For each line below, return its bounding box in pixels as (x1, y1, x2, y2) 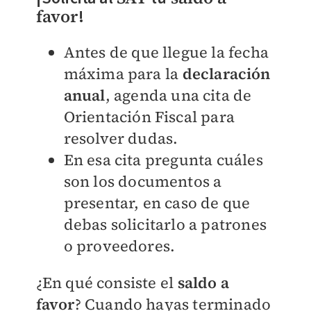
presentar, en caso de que (63, 192, 251, 214)
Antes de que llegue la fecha (63, 42, 269, 63)
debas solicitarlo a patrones (63, 214, 267, 235)
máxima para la (63, 63, 183, 85)
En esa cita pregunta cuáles (63, 149, 263, 171)
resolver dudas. (63, 128, 178, 149)
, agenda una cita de (105, 85, 252, 106)
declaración (182, 63, 271, 85)
